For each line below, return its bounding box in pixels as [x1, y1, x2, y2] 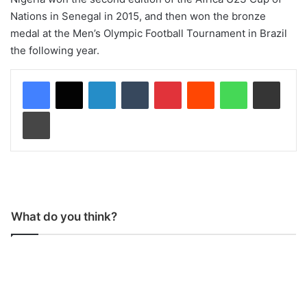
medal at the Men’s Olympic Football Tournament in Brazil [10, 26, 287, 40]
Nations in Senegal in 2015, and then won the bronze [10, 9, 266, 23]
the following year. [10, 43, 99, 57]
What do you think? [11, 209, 117, 223]
